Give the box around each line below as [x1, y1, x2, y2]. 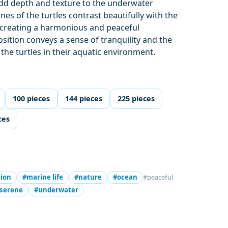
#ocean [113, 173, 138, 182]
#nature [74, 173, 102, 182]
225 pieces [118, 94, 155, 104]
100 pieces [13, 94, 50, 104]
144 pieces [65, 94, 103, 104]
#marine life [22, 173, 64, 182]
